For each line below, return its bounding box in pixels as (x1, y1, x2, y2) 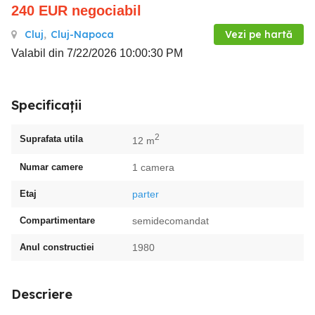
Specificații (11, 97, 82, 113)
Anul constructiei (20, 241, 94, 252)
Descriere (11, 285, 72, 302)
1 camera (132, 161, 174, 173)
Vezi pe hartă (225, 28, 292, 41)
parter (132, 188, 159, 200)
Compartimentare (20, 214, 95, 226)
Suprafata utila (20, 133, 83, 144)
